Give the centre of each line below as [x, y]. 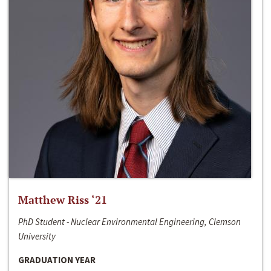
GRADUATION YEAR [57, 260]
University [37, 237]
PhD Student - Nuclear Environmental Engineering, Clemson [129, 222]
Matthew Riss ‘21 [63, 200]
